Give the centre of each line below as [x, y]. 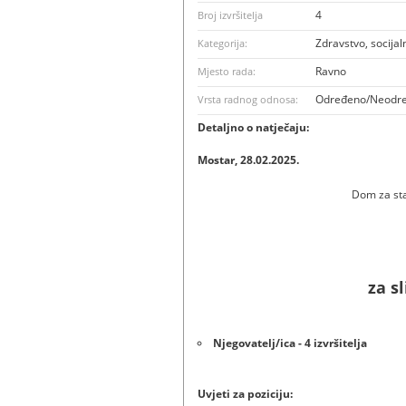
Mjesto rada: [227, 71]
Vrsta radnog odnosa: [248, 99]
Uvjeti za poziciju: [245, 393]
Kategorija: [222, 43]
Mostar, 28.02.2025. [248, 159]
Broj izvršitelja [230, 14]
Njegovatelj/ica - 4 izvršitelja [290, 343]
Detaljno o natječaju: [253, 127]
